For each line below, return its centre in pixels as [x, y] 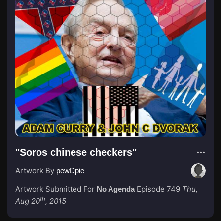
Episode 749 [158, 189]
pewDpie [70, 170]
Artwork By [36, 170]
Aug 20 [28, 201]
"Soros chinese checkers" [76, 152]
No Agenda [116, 189]
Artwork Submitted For [56, 189]
